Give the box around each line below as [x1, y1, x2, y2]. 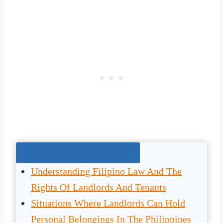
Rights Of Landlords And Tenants [31, 182, 166, 193]
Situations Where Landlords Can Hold [31, 198, 185, 209]
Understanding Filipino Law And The [31, 166, 182, 177]
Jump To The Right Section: [25, 147, 131, 159]
